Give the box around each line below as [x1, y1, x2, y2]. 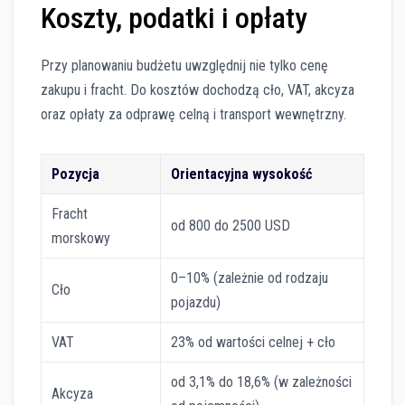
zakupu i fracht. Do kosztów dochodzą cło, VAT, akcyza [41, 80, 354, 99]
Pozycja [52, 165, 100, 183]
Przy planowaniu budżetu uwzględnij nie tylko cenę [41, 56, 328, 74]
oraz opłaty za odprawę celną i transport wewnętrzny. [41, 105, 346, 123]
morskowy [52, 229, 111, 247]
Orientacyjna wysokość [171, 165, 313, 183]
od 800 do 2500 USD [171, 216, 291, 234]
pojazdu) [171, 293, 221, 311]
